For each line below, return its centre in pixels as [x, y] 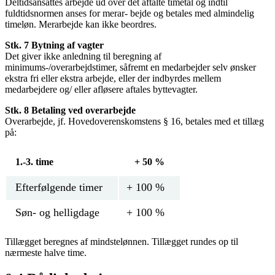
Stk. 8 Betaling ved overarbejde [70, 110]
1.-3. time [34, 162]
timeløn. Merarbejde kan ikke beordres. [81, 25]
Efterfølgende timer [59, 188]
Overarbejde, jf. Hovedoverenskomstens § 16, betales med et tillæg [134, 122]
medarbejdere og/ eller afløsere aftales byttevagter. [101, 90]
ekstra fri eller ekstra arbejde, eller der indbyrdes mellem [113, 79]
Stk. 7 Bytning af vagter [54, 45]
